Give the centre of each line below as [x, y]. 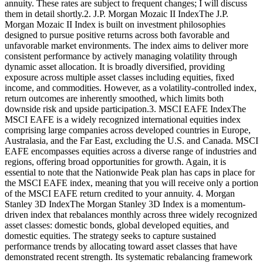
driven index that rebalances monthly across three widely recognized [131, 214]
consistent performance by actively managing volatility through [121, 56]
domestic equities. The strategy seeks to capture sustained [110, 235]
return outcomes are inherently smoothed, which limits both [114, 98]
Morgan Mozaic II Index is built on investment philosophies [115, 24]
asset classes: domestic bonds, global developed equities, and [117, 225]
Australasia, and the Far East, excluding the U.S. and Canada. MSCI [131, 140]
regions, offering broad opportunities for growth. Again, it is [115, 161]
